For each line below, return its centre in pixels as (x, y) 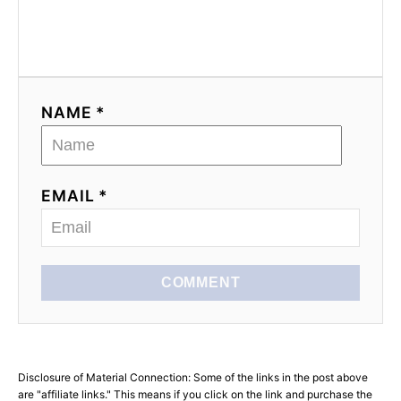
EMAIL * (75, 195)
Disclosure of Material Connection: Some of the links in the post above (193, 377)
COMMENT (200, 282)
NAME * (74, 112)
